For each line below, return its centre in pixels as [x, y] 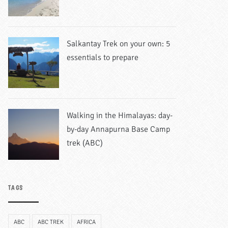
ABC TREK [51, 222]
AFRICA [86, 222]
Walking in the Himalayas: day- [120, 115]
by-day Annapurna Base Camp [118, 129]
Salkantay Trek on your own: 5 [119, 44]
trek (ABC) [85, 143]
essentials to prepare [103, 57]
